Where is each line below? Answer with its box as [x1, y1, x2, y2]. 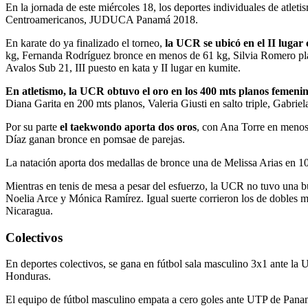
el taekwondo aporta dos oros [60, 120, 197, 133]
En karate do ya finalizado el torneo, [5, 36, 165, 49]
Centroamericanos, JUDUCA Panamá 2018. [5, 13, 198, 25]
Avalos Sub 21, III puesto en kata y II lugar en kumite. [5, 61, 241, 74]
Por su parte [5, 120, 60, 133]
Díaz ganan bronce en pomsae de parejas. [5, 133, 185, 145]
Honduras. [5, 270, 51, 283]
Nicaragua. [5, 204, 53, 217]
